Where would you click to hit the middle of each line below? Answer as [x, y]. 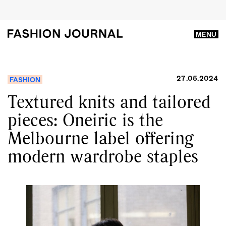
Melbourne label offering [101, 138]
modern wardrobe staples [103, 156]
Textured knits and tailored [109, 101]
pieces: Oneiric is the [85, 120]
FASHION [25, 79]
